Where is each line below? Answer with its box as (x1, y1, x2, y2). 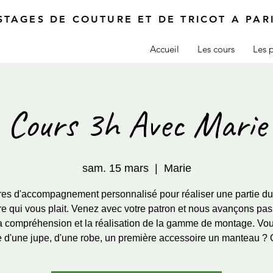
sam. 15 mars (82, 162, 149, 174)
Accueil (150, 43, 179, 55)
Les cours (197, 43, 235, 55)
